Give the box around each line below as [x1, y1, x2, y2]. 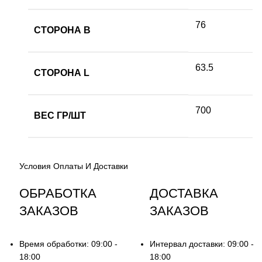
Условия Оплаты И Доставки [19, 161, 129, 171]
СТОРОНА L [34, 67, 90, 78]
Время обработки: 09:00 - [19, 239, 118, 249]
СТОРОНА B [34, 25, 91, 35]
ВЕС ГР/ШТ [34, 110, 87, 120]
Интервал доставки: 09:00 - [149, 239, 254, 249]
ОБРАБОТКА [19, 185, 97, 201]
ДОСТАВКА [149, 185, 218, 201]
